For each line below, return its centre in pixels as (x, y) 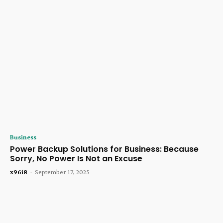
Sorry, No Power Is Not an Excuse (76, 158)
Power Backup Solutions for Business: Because (104, 149)
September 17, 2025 (62, 171)
